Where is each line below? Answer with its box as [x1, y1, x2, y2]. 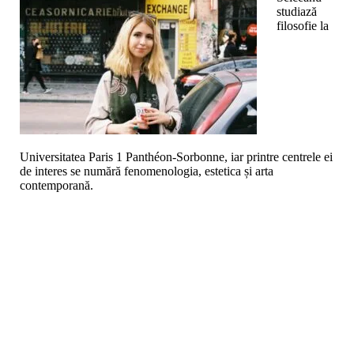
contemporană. [20, 179, 93, 193]
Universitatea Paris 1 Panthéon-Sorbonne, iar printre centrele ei [20, 150, 333, 164]
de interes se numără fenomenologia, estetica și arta [20, 164, 273, 179]
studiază [277, 5, 317, 19]
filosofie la [277, 19, 329, 33]
